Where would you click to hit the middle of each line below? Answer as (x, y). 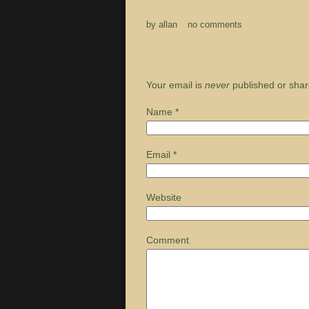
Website (164, 198)
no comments (215, 25)
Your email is (176, 85)
